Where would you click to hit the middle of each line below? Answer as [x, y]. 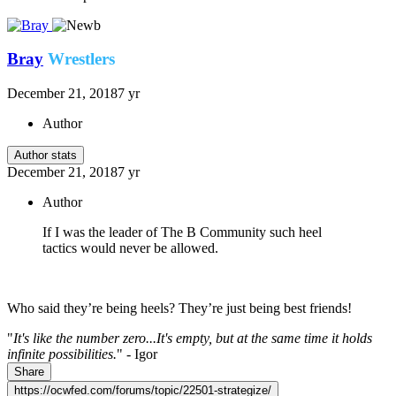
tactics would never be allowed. [130, 247]
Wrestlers [81, 59]
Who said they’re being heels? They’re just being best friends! [179, 308]
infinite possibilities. [62, 354]
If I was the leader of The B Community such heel [182, 232]
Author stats [46, 155]
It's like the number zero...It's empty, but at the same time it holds [193, 338]
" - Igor [137, 354]
